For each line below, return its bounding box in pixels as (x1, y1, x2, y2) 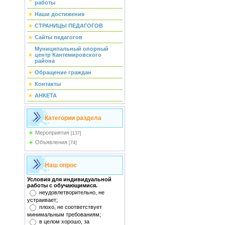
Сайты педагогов (35, 34, 82, 40)
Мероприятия (35, 130, 69, 136)
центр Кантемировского (35, 52, 101, 58)
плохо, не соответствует (39, 204, 102, 210)
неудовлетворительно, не (39, 189, 104, 195)
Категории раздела (45, 115, 101, 122)
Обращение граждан (35, 69, 91, 75)
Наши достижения (35, 11, 84, 17)
